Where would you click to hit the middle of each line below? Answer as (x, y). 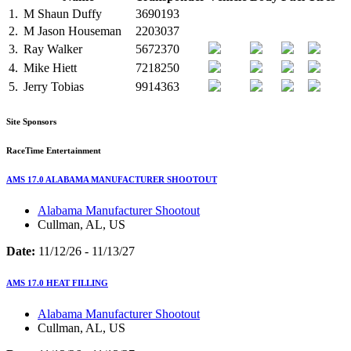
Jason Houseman (78, 31)
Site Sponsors (31, 122)
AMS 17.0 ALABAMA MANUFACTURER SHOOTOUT (112, 180)
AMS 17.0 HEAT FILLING (57, 283)
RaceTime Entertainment (54, 151)
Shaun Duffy (68, 14)
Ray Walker (53, 49)
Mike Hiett (50, 68)
